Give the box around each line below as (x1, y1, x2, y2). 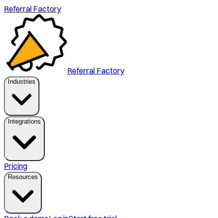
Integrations (8, 118, 41, 125)
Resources (8, 173, 38, 181)
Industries (8, 78, 36, 85)
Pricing (4, 161, 27, 171)
